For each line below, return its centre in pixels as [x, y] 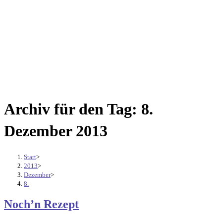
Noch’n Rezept [41, 204]
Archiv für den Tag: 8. [79, 109]
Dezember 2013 [56, 131]
